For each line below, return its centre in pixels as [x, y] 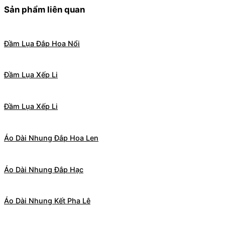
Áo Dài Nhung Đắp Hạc [44, 169]
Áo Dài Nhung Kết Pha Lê [47, 201]
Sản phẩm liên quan [44, 10]
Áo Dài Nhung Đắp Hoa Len [51, 138]
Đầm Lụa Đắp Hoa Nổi [42, 43]
